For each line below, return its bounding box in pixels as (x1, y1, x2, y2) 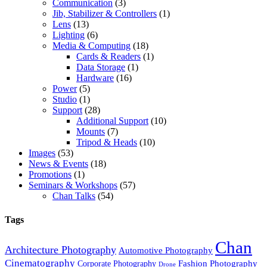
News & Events (29, 159, 88, 169)
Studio (52, 94, 77, 105)
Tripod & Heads (76, 137, 137, 148)
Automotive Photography (119, 244, 213, 255)
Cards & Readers (76, 51, 141, 62)
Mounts (76, 126, 105, 137)
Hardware (76, 73, 114, 83)
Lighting (52, 30, 85, 41)
